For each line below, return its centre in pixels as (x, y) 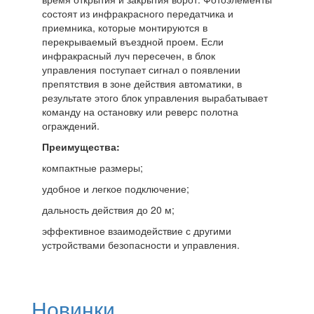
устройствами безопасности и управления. (141, 245)
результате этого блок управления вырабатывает (155, 98)
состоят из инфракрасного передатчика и (138, 14)
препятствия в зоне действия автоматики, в (142, 84)
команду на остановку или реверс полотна (140, 112)
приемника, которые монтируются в (125, 28)
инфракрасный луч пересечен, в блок (129, 56)
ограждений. (71, 126)
